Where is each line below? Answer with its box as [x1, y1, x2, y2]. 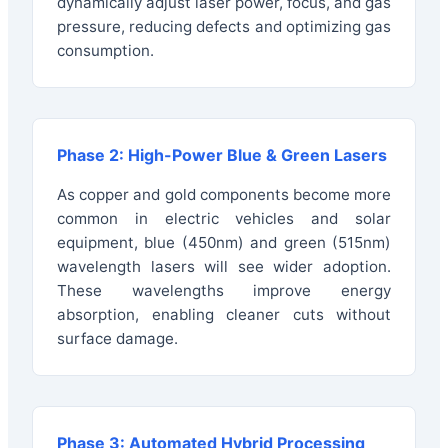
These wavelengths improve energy [57, 281, 391, 300]
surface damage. [57, 329, 178, 348]
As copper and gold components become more [57, 185, 391, 204]
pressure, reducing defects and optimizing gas [57, 16, 391, 36]
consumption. [57, 40, 154, 60]
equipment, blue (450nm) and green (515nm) [57, 233, 391, 252]
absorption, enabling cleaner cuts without [57, 305, 391, 324]
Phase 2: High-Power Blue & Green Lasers [57, 144, 387, 165]
